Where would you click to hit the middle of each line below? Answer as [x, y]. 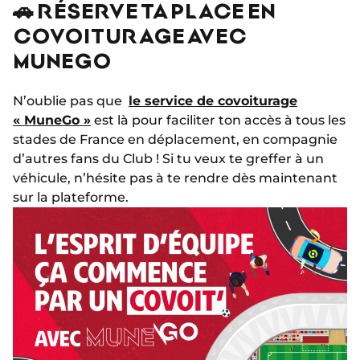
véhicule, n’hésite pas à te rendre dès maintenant [175, 178]
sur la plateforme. [71, 198]
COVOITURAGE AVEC [130, 35]
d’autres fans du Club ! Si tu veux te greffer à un [168, 159]
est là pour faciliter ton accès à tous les [218, 121]
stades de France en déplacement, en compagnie [175, 140]
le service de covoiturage [213, 101]
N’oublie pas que [71, 101]
